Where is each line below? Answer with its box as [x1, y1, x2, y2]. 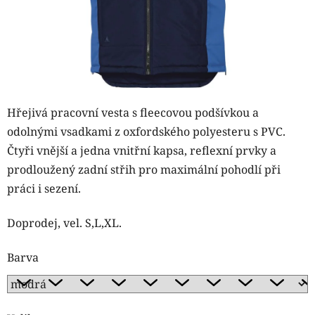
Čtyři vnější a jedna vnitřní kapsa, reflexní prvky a [7, 142, 276, 158]
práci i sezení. [7, 180, 81, 196]
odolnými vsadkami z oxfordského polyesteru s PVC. [7, 123, 285, 139]
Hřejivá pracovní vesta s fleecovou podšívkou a [7, 104, 259, 120]
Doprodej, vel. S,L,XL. [7, 214, 122, 231]
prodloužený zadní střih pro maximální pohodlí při [7, 161, 281, 177]
